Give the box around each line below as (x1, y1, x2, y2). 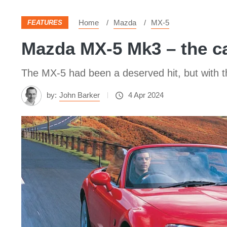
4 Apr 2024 (128, 91, 164, 99)
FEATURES (27, 19, 62, 26)
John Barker (59, 91, 100, 99)
